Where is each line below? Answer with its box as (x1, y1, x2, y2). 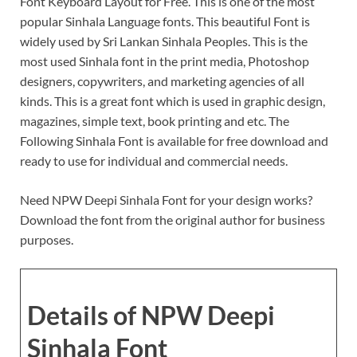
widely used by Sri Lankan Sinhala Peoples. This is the (20, 33, 308, 49)
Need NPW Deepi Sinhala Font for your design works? (20, 192, 312, 207)
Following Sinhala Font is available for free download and (20, 133, 328, 148)
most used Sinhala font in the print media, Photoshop (20, 53, 309, 69)
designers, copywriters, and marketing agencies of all (20, 73, 304, 88)
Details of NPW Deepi (27, 299, 275, 331)
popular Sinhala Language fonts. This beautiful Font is (20, 14, 310, 29)
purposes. (20, 232, 73, 247)
